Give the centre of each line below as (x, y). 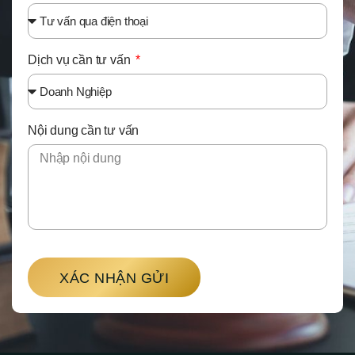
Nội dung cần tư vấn (84, 131)
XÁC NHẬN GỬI (114, 278)
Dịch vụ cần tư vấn (81, 60)
